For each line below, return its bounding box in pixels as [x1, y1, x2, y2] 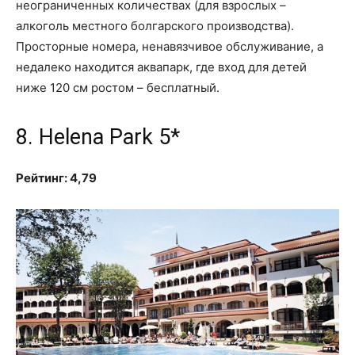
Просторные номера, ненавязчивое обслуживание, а [16, 38, 323, 54]
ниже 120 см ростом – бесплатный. [16, 79, 219, 95]
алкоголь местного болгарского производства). [16, 17, 294, 33]
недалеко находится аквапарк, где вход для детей [16, 59, 307, 74]
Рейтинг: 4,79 [16, 170, 97, 185]
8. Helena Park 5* [16, 124, 180, 150]
